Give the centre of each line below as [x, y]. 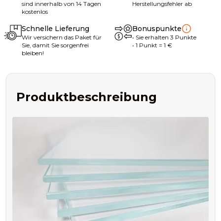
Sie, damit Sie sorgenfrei [55, 45]
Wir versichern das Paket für [62, 37]
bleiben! [33, 53]
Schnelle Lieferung [55, 29]
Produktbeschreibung [87, 97]
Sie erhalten [152, 37]
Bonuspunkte [157, 29]
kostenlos [35, 12]
